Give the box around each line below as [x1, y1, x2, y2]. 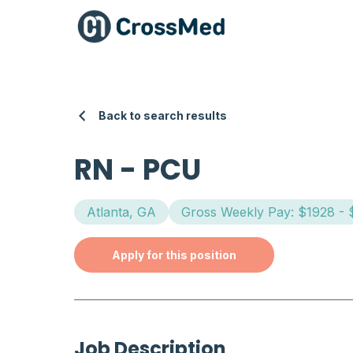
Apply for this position [112, 248, 237, 262]
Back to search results [98, 109, 228, 123]
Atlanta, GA [87, 204, 157, 221]
